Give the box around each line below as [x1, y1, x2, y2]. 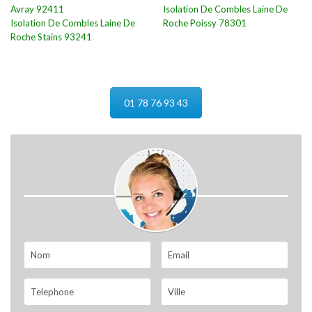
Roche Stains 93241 [10, 31, 92, 42]
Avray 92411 [10, 3, 64, 15]
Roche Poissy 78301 [163, 17, 247, 29]
